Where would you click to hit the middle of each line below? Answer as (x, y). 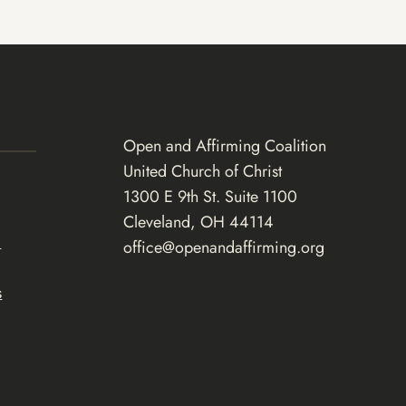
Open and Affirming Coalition (224, 146)
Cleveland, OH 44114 (198, 222)
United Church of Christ (202, 172)
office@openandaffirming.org (223, 248)
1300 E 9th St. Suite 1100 (210, 197)
